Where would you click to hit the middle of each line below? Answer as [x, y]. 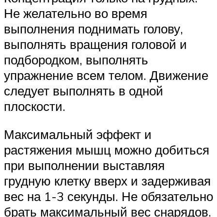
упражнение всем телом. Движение [106, 75]
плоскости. [35, 106]
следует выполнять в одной [84, 91]
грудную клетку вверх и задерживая [107, 180]
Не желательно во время [76, 13]
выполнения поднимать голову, [93, 29]
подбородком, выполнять [76, 60]
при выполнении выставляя [84, 165]
